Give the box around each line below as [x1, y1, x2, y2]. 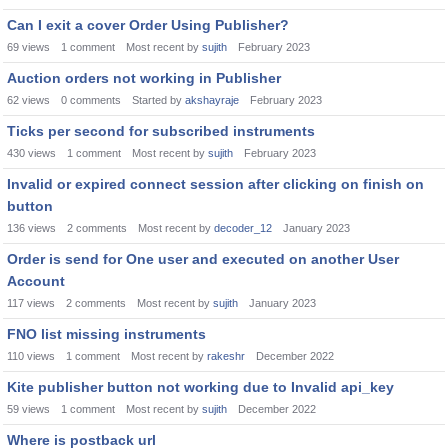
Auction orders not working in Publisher [7, 70, 281, 86]
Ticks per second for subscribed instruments [7, 123, 315, 139]
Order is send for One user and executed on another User [7, 251, 399, 267]
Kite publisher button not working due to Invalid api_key [7, 379, 394, 395]
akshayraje [185, 94, 239, 106]
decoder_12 [214, 222, 272, 234]
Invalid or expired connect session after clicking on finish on [7, 176, 424, 192]
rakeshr [207, 350, 245, 362]
